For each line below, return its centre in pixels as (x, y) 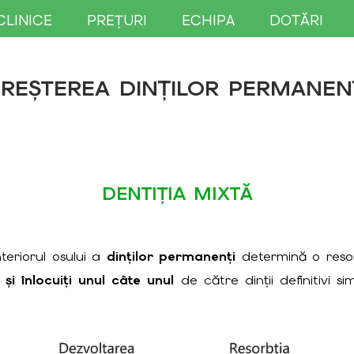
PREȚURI (117, 21)
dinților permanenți (171, 256)
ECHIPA (208, 21)
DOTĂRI (297, 21)
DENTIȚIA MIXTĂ (177, 194)
